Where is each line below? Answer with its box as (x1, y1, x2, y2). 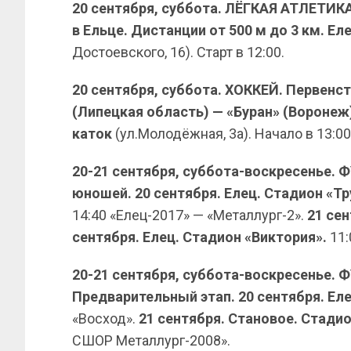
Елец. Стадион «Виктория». (143, 229, 330, 245)
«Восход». (72, 310, 139, 327)
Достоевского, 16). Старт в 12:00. (72, 44, 284, 60)
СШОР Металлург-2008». (72, 332, 230, 349)
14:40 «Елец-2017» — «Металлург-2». (72, 207, 307, 223)
